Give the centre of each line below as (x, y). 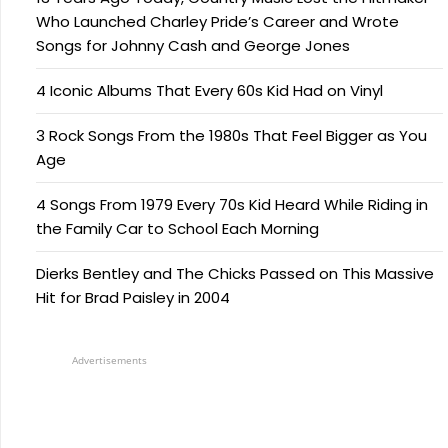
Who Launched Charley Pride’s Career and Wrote (217, 21)
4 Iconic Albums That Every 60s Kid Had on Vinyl (209, 90)
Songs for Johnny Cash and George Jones (193, 45)
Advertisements (109, 360)
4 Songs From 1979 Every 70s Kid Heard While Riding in (232, 204)
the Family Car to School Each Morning (177, 228)
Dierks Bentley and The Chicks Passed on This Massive (235, 273)
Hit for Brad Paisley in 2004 (133, 297)
